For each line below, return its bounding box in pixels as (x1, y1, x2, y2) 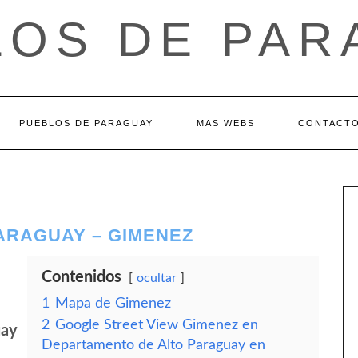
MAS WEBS (196, 118, 255, 128)
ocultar (137, 272, 177, 284)
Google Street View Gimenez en (55, 318, 258, 332)
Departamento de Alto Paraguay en (42, 338, 265, 352)
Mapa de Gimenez (55, 296, 171, 310)
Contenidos (42, 269, 121, 285)
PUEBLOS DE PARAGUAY (18, 118, 153, 128)
